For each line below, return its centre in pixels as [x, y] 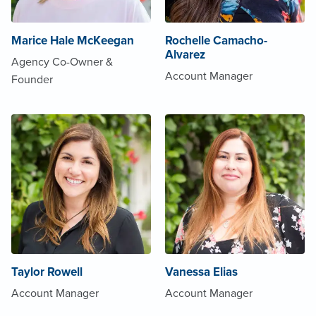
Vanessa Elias [201, 272]
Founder [32, 79]
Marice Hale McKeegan [73, 40]
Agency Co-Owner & [62, 62]
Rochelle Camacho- [216, 40]
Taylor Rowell [47, 272]
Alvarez [185, 54]
